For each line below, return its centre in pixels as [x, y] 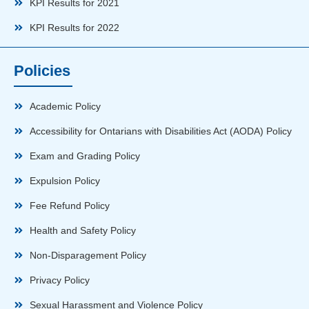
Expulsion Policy [64, 180]
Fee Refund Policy [69, 205]
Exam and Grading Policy [84, 156]
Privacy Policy [59, 280]
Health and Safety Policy [82, 230]
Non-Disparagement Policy [88, 255]
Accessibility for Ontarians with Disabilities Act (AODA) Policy [160, 131]
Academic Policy [65, 106]
